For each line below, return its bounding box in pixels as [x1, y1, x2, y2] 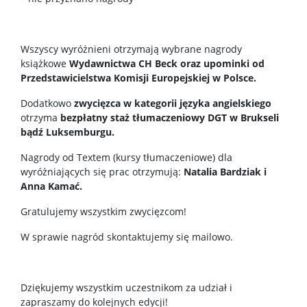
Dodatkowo [21, 97, 74, 110]
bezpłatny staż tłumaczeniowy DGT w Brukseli [60, 111, 279, 124]
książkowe [21, 57, 69, 70]
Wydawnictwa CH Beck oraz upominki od [69, 57, 265, 70]
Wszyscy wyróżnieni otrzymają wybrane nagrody [21, 42, 242, 56]
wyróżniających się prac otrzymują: [21, 165, 184, 178]
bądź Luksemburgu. [21, 125, 114, 138]
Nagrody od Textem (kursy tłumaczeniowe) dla [21, 151, 232, 164]
